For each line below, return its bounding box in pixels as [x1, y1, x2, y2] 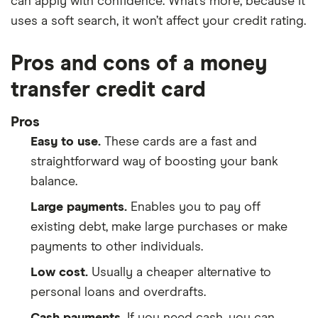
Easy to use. [31, 135, 101, 148]
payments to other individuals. [31, 240, 203, 253]
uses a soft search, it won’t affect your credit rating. [11, 14, 306, 28]
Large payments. [31, 200, 127, 214]
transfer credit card [11, 79, 206, 101]
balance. [31, 175, 77, 188]
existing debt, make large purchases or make [31, 220, 287, 234]
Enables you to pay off [127, 200, 261, 214]
